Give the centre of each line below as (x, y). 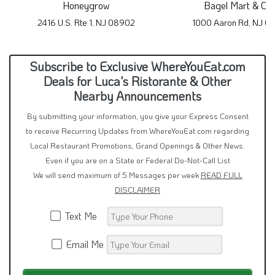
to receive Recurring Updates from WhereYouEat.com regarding (137, 131)
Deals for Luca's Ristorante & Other (137, 81)
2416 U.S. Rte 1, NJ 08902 (86, 23)
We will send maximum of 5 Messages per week (117, 175)
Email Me (83, 244)
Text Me (83, 216)
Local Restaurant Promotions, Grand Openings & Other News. (137, 146)
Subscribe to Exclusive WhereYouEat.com (137, 67)
